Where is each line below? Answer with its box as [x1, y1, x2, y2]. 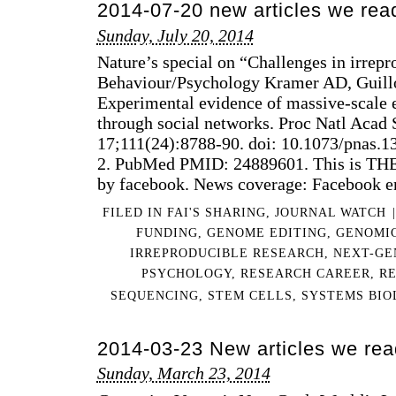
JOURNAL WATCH [274, 205, 386, 220]
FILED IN [102, 205, 167, 220]
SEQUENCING [110, 288, 199, 303]
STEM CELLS [207, 288, 293, 303]
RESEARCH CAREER [240, 266, 370, 281]
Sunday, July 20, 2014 [96, 25, 254, 45]
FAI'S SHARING [166, 205, 266, 220]
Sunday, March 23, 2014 [96, 363, 270, 384]
